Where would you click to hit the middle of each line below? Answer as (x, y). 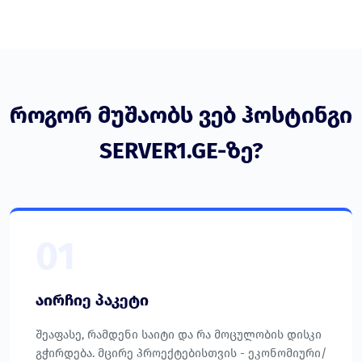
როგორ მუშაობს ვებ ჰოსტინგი (181, 116)
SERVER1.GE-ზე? (181, 151)
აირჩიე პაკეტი (92, 301)
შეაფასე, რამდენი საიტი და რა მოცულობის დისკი (179, 335)
